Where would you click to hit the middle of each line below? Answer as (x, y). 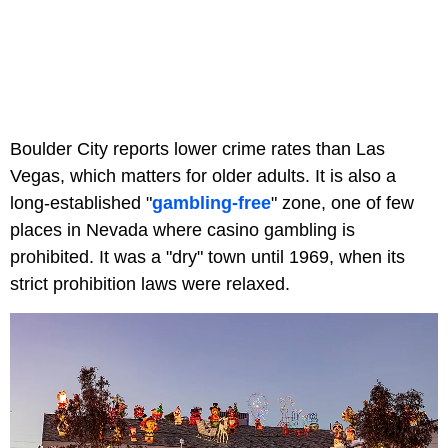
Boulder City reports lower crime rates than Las (197, 149)
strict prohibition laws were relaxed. (150, 284)
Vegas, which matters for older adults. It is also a (203, 176)
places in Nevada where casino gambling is (182, 230)
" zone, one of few (342, 203)
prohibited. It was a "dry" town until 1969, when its (207, 257)
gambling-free (211, 203)
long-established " (81, 203)
